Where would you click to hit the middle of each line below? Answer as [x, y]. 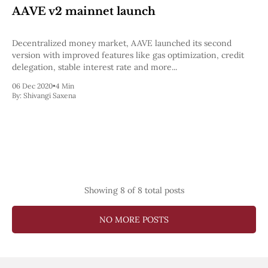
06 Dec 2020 [32, 86]
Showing [102, 191]
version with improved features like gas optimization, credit [128, 55]
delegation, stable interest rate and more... [95, 67]
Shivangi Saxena [50, 96]
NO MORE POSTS [134, 220]
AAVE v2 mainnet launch [84, 12]
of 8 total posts [154, 191]
